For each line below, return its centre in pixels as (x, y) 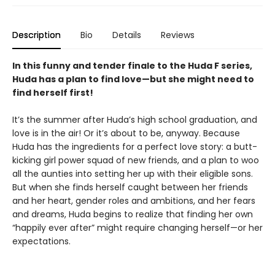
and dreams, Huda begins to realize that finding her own (133, 214)
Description (37, 35)
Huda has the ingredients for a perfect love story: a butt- (135, 147)
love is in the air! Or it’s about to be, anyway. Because (126, 133)
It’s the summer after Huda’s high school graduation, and (135, 120)
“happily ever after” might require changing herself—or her (137, 228)
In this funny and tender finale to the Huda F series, (132, 66)
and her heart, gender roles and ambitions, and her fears (134, 201)
